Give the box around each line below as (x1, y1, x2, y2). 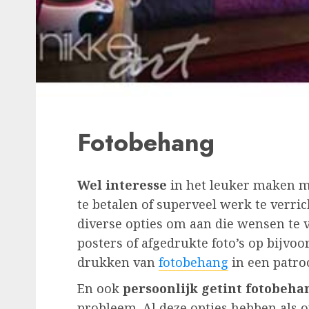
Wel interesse (77, 177, 167, 194)
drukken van (77, 254, 159, 271)
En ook (77, 280, 123, 297)
